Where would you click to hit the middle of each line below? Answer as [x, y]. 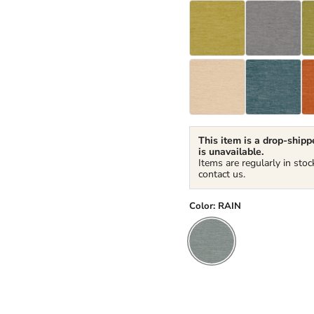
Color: [204, 206]
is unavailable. [231, 151]
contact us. [222, 174]
